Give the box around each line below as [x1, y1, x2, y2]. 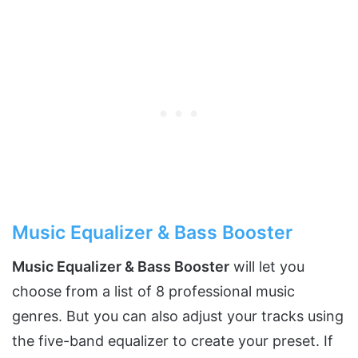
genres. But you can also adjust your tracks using [12, 308, 344, 325]
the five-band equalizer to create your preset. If [12, 332, 333, 350]
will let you [229, 258, 304, 276]
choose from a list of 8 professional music [12, 283, 295, 300]
